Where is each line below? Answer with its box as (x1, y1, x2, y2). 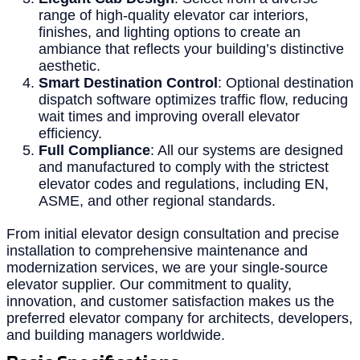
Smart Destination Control (39, 74, 218, 91)
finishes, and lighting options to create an (39, 23, 301, 40)
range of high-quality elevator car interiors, (39, 6, 309, 23)
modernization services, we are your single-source (6, 259, 328, 276)
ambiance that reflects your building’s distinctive (39, 40, 344, 57)
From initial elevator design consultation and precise (6, 225, 339, 242)
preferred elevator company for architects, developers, (6, 309, 353, 326)
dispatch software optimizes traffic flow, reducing (39, 91, 348, 108)
